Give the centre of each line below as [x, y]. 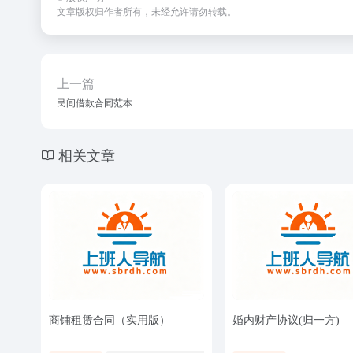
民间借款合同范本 [95, 103]
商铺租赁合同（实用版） [110, 320]
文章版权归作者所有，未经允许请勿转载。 [147, 12]
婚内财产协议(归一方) [286, 320]
